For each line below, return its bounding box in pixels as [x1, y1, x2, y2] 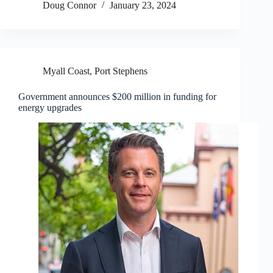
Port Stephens [94, 66, 147, 77]
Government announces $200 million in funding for [18, 91, 216, 102]
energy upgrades [18, 102, 82, 113]
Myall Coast [43, 66, 90, 77]
